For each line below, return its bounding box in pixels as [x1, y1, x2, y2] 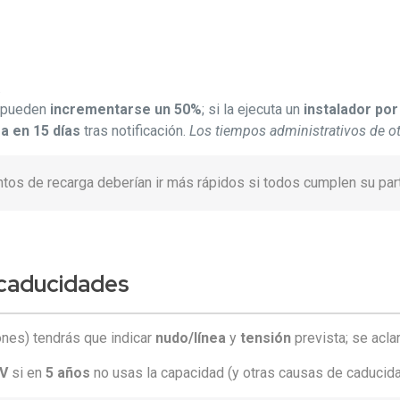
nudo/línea [155, 329, 227, 346]
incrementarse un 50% [50, 101, 203, 118]
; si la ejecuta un [202, 101, 304, 118]
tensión [240, 329, 292, 346]
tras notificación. [80, 122, 190, 139]
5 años [46, 364, 91, 381]
